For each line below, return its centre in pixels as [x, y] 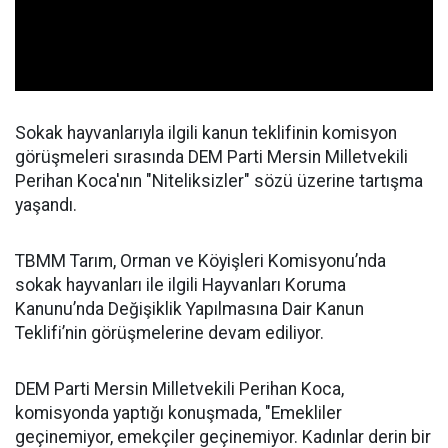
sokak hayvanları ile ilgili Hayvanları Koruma [180, 285]
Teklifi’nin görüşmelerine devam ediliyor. [169, 333]
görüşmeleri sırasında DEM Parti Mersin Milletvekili [211, 157]
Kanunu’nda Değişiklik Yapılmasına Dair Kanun [189, 309]
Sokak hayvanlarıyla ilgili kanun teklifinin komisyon [206, 133]
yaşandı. [46, 205]
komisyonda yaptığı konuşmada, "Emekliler [178, 413]
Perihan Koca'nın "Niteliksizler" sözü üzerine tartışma [219, 181]
